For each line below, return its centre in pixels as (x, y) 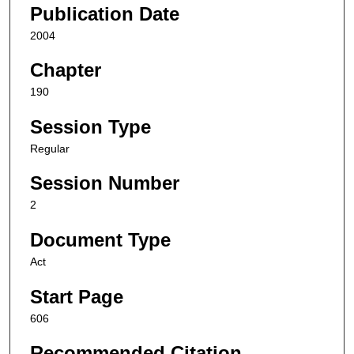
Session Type (90, 126)
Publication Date (105, 13)
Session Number (105, 183)
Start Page (77, 296)
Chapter (66, 70)
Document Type (100, 240)
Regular (50, 148)
